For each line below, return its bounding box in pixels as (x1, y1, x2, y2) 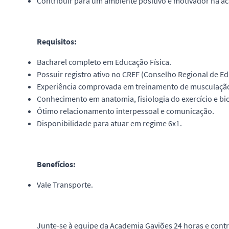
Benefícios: (37, 159, 76, 169)
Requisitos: (37, 36, 77, 47)
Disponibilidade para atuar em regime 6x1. (37, 118, 182, 128)
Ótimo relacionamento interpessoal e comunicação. (37, 106, 214, 116)
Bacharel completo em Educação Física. (37, 57, 171, 67)
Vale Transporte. (37, 179, 93, 190)
